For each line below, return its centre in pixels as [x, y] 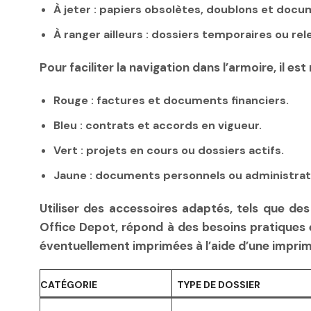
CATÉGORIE [69, 285]
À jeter [72, 10]
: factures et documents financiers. [188, 101]
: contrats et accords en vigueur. [169, 126]
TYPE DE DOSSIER [219, 285]
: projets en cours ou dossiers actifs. [181, 151]
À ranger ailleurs [98, 35]
